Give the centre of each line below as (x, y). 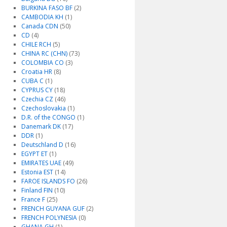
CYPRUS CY (37, 90)
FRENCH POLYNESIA (49, 218)
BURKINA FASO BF (47, 8)
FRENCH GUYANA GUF (53, 209)
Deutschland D (42, 145)
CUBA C (32, 81)
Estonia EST (37, 172)
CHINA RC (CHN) (44, 53)
